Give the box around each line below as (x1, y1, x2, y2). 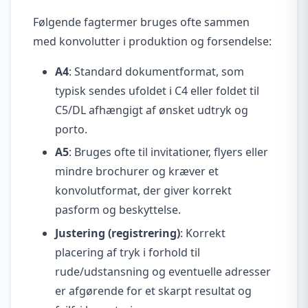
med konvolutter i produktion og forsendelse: (33, 33, 272, 49)
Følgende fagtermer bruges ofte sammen (33, 14, 250, 30)
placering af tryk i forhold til (55, 244, 200, 260)
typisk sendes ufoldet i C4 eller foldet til (55, 82, 259, 98)
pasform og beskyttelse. (55, 202, 181, 218)
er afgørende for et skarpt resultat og (55, 283, 252, 298)
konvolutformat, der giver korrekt (55, 183, 232, 199)
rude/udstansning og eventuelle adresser (55, 263, 271, 279)
